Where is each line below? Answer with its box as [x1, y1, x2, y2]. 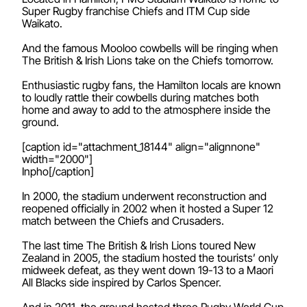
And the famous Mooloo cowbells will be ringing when [22, 40, 278, 55]
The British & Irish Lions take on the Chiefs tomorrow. [22, 53, 273, 67]
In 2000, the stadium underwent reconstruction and [22, 188, 267, 203]
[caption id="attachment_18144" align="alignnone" [22, 139, 260, 153]
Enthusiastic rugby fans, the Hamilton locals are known [22, 77, 281, 92]
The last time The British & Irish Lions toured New [22, 238, 256, 252]
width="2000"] [22, 151, 93, 166]
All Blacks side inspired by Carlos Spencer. [22, 275, 221, 289]
